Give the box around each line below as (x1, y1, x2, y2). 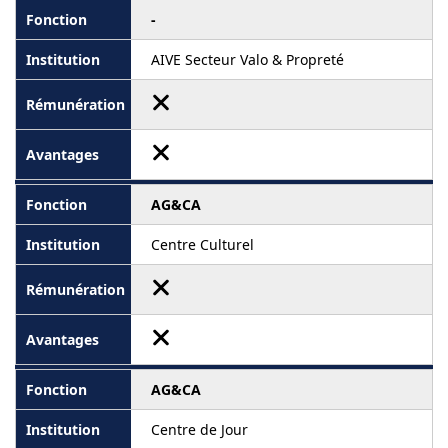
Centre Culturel (151, 235, 254, 255)
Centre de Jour (151, 420, 248, 440)
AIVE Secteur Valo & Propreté (151, 50, 344, 70)
